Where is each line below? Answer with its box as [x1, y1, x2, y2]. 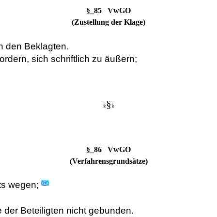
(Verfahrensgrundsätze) [69, 157, 148, 166]
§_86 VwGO [86, 145, 131, 154]
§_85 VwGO [86, 6, 131, 15]
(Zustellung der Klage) [72, 18, 145, 27]
